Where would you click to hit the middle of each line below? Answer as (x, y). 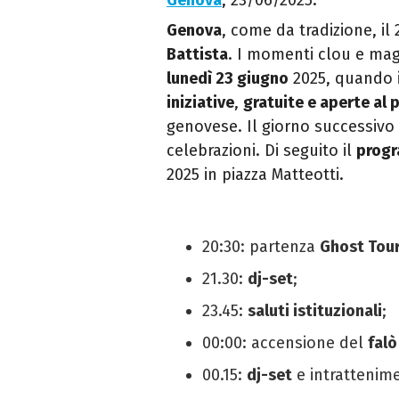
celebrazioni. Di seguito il (261, 151)
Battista (197, 55)
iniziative (200, 103)
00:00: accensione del (285, 343)
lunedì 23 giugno (228, 79)
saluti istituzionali (315, 311)
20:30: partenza (261, 247)
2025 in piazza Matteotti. (255, 175)
